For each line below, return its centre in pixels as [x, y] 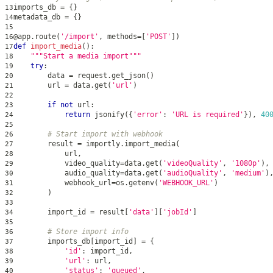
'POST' [158, 36]
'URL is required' [207, 114]
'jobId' [178, 212]
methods [120, 36]
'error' [148, 114]
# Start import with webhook [105, 134]
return [77, 114]
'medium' [248, 173]
